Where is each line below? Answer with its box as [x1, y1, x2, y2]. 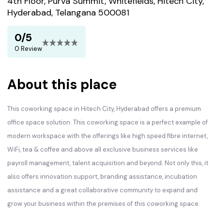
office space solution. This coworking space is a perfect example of [7, 118, 208, 126]
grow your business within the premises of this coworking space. [7, 200, 200, 208]
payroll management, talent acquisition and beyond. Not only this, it [7, 159, 208, 167]
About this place [7, 76, 117, 93]
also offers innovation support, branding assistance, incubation [7, 172, 197, 181]
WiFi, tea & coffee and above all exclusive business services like [7, 145, 198, 154]
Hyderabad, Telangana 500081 [7, 7, 129, 18]
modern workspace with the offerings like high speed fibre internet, [7, 132, 208, 140]
